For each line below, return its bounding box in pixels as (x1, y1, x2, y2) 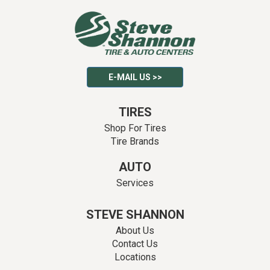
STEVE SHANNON (86, 207, 184, 222)
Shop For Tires (104, 122, 166, 134)
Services (116, 177, 154, 189)
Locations (114, 251, 156, 263)
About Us (116, 224, 154, 236)
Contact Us (112, 237, 158, 250)
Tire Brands (111, 135, 159, 147)
